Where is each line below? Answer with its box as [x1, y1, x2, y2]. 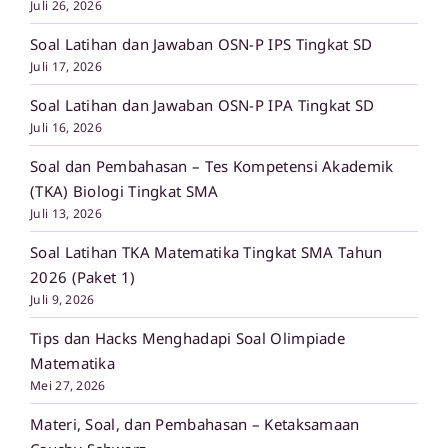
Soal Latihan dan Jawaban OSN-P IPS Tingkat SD [30, 33, 373, 54]
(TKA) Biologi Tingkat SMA [30, 180, 219, 201]
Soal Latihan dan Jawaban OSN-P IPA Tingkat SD [30, 94, 375, 115]
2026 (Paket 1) [30, 266, 136, 287]
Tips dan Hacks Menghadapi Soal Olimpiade [30, 327, 345, 348]
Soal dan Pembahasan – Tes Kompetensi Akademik [30, 155, 394, 176]
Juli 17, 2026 [30, 57, 102, 75]
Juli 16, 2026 [30, 118, 102, 136]
